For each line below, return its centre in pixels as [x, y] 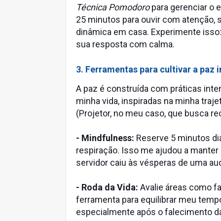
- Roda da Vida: [107, 187]
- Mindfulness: [105, 138]
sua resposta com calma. [125, 44]
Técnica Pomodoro [113, 7]
